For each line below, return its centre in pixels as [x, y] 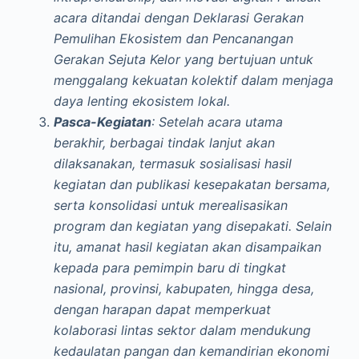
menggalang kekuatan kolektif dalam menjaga [193, 80]
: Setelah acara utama [217, 122]
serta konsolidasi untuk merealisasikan [170, 205]
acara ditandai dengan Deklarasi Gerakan [178, 18]
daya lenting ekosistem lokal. [141, 101]
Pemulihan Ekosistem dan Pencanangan [173, 38]
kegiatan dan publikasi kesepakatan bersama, [192, 184]
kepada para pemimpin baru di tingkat [169, 268]
